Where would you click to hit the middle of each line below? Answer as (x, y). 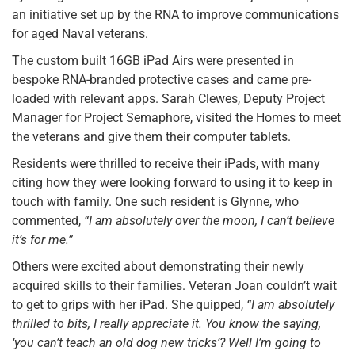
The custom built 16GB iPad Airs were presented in (153, 61)
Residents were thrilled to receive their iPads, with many (166, 164)
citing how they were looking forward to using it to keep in (172, 183)
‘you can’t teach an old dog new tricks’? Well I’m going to (166, 343)
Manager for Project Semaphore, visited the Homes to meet (176, 118)
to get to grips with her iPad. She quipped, (129, 305)
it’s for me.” (42, 240)
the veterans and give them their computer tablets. (151, 137)
